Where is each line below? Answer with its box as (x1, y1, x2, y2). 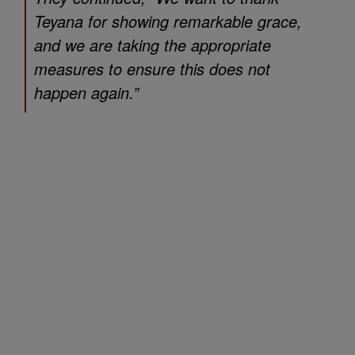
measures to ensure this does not (34, 57, 270, 81)
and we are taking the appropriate (34, 33, 271, 57)
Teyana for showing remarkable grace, (34, 10, 302, 33)
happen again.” (34, 81, 139, 105)
